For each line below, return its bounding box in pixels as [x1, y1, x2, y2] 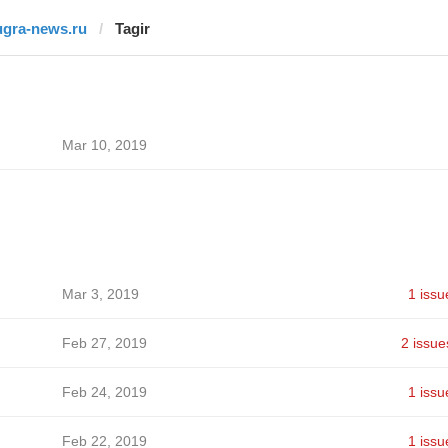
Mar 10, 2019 [61, 137, 147, 153]
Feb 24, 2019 [61, 384, 147, 400]
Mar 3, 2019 [61, 286, 139, 302]
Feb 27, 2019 [61, 335, 147, 351]
